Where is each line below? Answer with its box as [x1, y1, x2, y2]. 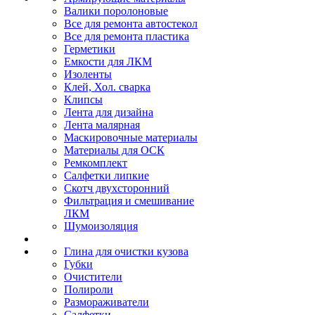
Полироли [64, 283, 113, 295]
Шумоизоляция [64, 220, 138, 232]
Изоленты [64, 68, 112, 80]
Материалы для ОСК [64, 144, 165, 156]
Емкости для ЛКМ [64, 56, 152, 67]
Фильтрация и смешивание [64, 195, 194, 207]
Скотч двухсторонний [64, 182, 169, 194]
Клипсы [64, 94, 103, 105]
